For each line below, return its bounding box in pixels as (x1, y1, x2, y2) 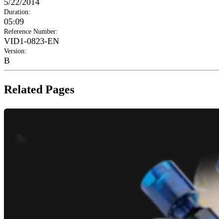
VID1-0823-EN (4, 36, 59, 46)
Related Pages (4, 83, 74, 96)
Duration (4, 8, 28, 16)
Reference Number (4, 28, 56, 36)
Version (4, 47, 24, 55)
